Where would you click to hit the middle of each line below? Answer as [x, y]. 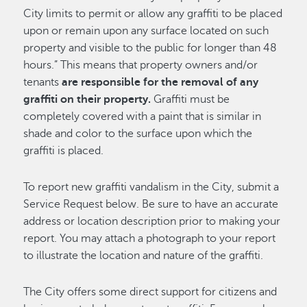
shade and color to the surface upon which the [138, 133]
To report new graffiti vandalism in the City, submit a [151, 187]
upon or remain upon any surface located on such [146, 30]
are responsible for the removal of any [160, 82]
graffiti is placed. [64, 150]
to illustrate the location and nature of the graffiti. [144, 255]
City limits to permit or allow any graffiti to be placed [153, 13]
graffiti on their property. [87, 99]
